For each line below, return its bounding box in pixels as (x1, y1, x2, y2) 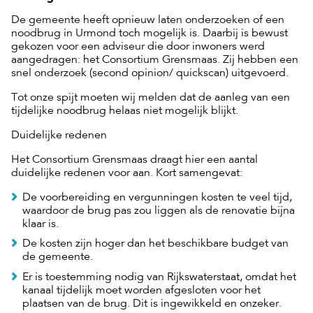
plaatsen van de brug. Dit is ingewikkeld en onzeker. (22, 298, 282, 310)
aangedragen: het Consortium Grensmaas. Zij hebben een (11, 54, 298, 66)
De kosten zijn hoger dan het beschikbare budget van (22, 238, 289, 250)
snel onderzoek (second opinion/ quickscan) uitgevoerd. (11, 67, 289, 79)
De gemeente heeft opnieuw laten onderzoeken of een (11, 14, 284, 26)
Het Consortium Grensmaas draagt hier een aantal (11, 154, 258, 166)
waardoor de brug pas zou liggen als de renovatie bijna (22, 205, 295, 217)
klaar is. (22, 218, 59, 230)
